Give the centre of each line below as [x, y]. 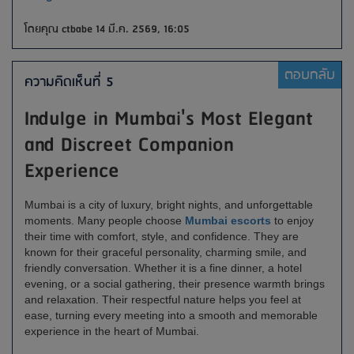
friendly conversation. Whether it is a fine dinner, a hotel [163, 268]
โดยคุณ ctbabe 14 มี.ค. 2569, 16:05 [107, 29]
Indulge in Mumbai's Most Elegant [169, 119]
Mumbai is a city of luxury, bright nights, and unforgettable [169, 205]
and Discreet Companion [129, 145]
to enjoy [292, 220]
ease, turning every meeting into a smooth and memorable [171, 315]
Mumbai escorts [228, 220]
